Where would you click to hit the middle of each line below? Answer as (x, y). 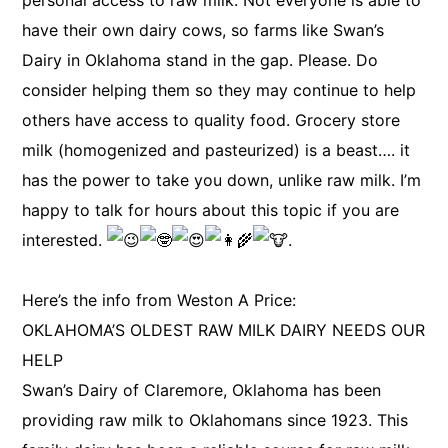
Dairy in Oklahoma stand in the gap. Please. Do (200, 60)
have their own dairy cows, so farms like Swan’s (203, 30)
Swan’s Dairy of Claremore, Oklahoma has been (202, 390)
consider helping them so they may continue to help (219, 90)
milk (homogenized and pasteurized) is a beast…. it (216, 150)
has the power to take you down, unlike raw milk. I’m (222, 180)
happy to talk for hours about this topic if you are (211, 210)
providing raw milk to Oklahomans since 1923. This (215, 420)
